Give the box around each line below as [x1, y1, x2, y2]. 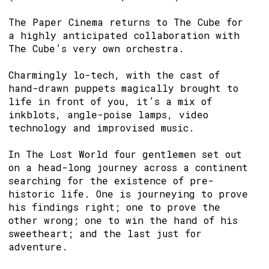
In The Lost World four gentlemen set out [8, 148, 242, 160]
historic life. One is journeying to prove [8, 187, 248, 200]
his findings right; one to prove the [8, 201, 220, 213]
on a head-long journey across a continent [8, 161, 248, 174]
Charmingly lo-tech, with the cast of [8, 68, 220, 81]
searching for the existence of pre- [8, 174, 214, 187]
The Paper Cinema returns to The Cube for [8, 16, 243, 28]
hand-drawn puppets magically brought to [8, 82, 238, 94]
